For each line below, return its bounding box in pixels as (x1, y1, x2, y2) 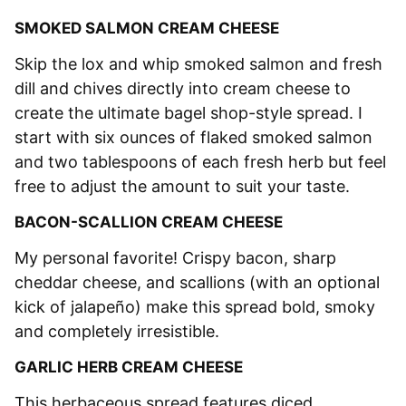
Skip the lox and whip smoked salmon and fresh (14, 53, 382, 73)
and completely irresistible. (14, 321, 219, 341)
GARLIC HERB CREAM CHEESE (14, 357, 243, 376)
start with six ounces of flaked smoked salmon (14, 127, 372, 147)
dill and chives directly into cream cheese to (14, 78, 351, 98)
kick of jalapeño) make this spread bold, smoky (14, 296, 375, 316)
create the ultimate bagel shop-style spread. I (14, 102, 362, 122)
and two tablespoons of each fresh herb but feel (14, 151, 386, 171)
